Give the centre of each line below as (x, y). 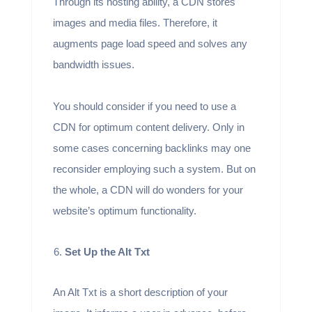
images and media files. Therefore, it (135, 22)
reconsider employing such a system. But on (154, 169)
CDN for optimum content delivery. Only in (148, 127)
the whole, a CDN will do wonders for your (148, 189)
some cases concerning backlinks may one (151, 148)
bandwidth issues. (95, 64)
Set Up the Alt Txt (107, 251)
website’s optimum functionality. (126, 210)
